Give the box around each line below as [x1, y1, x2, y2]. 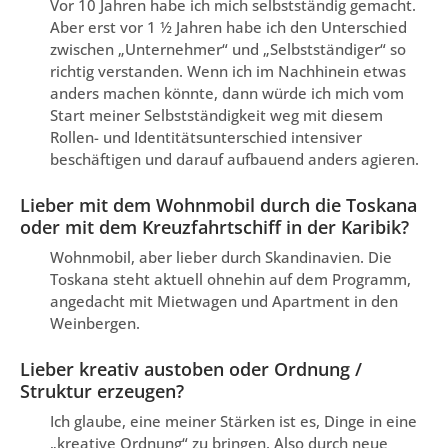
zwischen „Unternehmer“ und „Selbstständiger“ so [50, 39, 406, 60]
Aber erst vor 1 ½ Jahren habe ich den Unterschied [50, 17, 407, 38]
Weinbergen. [50, 313, 140, 334]
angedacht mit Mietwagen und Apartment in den [50, 291, 398, 312]
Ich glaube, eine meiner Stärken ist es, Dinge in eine [50, 411, 417, 432]
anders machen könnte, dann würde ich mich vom [50, 83, 404, 104]
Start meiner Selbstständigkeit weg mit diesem [50, 105, 383, 126]
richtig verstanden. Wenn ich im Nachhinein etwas [50, 61, 406, 82]
